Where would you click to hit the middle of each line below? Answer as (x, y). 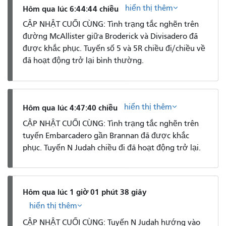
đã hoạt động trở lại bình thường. (83, 61)
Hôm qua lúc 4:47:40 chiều (70, 107)
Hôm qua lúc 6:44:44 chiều (71, 9)
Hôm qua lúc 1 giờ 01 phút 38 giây (85, 192)
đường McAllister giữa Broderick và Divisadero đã (110, 37)
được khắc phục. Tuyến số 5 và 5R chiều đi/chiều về (114, 49)
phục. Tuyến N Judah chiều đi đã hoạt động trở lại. (112, 148)
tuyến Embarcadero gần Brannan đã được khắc (106, 135)
